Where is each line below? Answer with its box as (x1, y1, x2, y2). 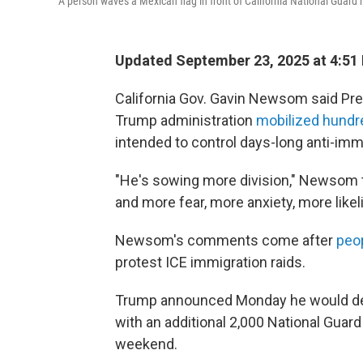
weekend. (115, 335, 177, 353)
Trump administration (115, 112, 256, 130)
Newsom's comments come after (115, 232, 336, 250)
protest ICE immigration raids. (115, 254, 305, 271)
